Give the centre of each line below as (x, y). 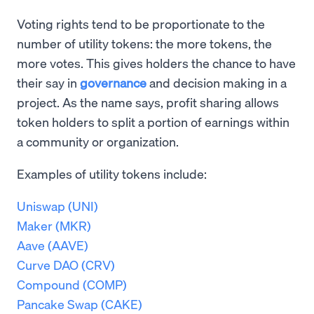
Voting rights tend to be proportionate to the (141, 24)
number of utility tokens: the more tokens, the (144, 43)
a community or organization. (98, 142)
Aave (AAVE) (53, 245)
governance (113, 83)
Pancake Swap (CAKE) (80, 304)
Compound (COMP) (72, 285)
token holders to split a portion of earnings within (153, 122)
